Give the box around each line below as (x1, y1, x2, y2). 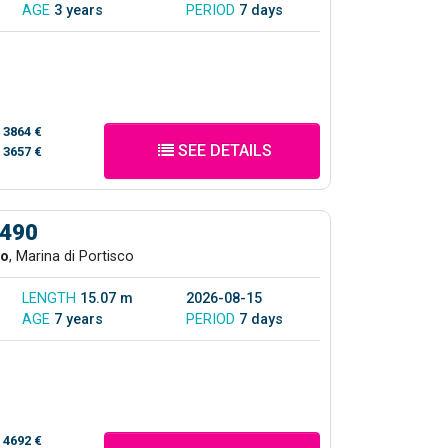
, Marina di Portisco (9, 247, 134, 265)
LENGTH (22, 289, 80, 307)
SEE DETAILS (173, 140, 272, 160)
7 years (54, 310, 103, 328)
